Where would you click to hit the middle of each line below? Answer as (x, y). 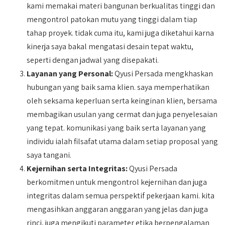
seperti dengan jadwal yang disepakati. (93, 60)
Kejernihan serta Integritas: (77, 168)
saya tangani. (49, 155)
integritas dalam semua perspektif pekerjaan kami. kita (121, 196)
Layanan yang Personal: (70, 74)
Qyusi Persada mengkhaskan (163, 74)
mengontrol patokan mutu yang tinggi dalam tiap (112, 19)
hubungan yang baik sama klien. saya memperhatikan (118, 87)
